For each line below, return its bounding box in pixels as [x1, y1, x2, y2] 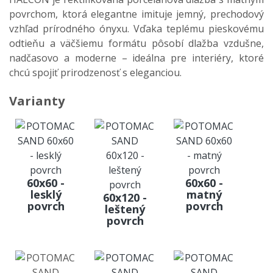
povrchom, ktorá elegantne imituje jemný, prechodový [9, 7, 264, 21]
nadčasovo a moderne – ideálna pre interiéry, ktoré [9, 51, 264, 65]
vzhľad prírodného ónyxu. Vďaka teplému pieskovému [9, 22, 264, 36]
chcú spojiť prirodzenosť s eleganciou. [9, 66, 182, 80]
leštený [105, 202, 145, 217]
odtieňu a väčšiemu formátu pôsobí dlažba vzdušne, [9, 37, 264, 51]
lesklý [30, 187, 62, 202]
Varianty [9, 93, 65, 110]
